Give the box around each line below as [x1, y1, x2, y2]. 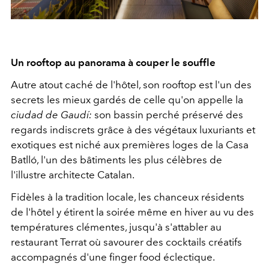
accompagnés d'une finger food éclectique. [11, 250, 215, 263]
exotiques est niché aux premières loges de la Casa [11, 138, 249, 151]
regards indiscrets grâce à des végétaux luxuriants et [11, 123, 255, 136]
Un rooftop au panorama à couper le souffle [11, 56, 216, 68]
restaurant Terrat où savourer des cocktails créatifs [11, 235, 242, 248]
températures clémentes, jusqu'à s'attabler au [11, 220, 222, 233]
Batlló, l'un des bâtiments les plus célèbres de [11, 153, 222, 166]
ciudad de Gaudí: [11, 108, 94, 121]
